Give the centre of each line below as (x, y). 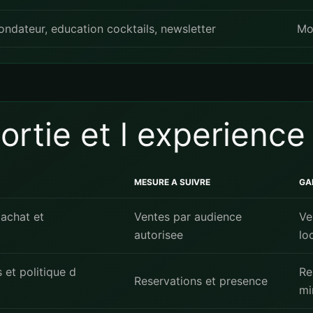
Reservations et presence (201, 281)
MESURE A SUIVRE (172, 182)
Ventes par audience (188, 217)
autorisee (159, 235)
